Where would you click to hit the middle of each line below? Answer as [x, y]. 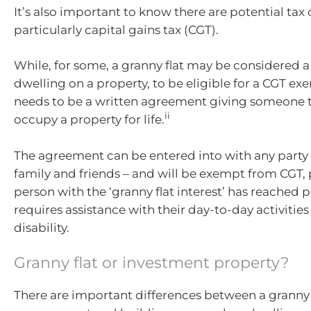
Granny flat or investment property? [151, 263]
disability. [42, 227]
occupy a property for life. [89, 119]
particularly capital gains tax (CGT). [116, 30]
